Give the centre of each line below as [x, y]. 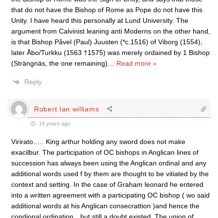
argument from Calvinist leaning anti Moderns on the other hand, [111, 31]
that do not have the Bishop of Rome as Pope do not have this [107, 10]
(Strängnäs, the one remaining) [59, 64]
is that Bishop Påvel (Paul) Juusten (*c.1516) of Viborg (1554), [107, 42]
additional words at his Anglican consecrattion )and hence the [105, 206]
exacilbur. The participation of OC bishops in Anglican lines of [105, 153]
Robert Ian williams [67, 109]
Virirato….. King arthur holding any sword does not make [98, 142]
